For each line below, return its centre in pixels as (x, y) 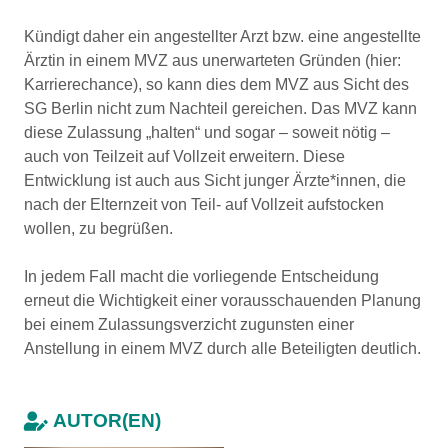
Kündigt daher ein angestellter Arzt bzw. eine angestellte (222, 36)
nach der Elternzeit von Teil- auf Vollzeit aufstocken (204, 204)
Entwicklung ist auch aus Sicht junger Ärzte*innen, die (215, 180)
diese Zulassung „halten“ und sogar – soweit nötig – (207, 132)
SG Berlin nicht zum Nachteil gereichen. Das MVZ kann (220, 108)
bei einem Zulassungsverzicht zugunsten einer (189, 324)
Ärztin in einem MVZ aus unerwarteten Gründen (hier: (212, 60)
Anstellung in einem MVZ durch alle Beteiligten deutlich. (222, 348)
